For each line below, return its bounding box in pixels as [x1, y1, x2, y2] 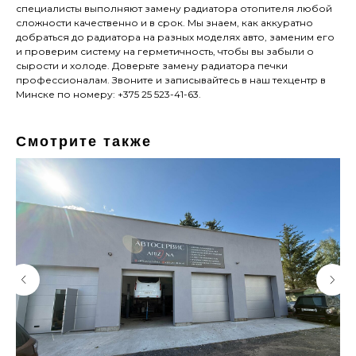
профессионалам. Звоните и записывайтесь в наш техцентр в [16, 74, 326, 87]
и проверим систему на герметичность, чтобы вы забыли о [16, 45, 314, 58]
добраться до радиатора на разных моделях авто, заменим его [16, 31, 335, 44]
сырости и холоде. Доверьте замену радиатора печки [16, 60, 288, 72]
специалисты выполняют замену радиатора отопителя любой [16, 2, 332, 15]
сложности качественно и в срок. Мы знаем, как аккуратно [16, 17, 313, 29]
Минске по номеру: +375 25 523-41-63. [16, 88, 201, 101]
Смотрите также [16, 133, 152, 150]
